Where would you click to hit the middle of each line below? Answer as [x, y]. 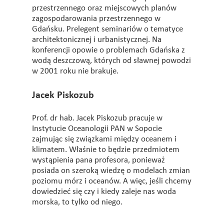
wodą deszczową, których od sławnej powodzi [111, 61]
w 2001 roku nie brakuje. [75, 71]
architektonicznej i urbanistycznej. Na [97, 40]
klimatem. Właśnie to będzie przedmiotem [106, 150]
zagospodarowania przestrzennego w [96, 19]
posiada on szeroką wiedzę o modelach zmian [111, 171]
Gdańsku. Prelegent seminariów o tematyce [107, 29]
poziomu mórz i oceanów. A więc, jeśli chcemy [112, 181]
